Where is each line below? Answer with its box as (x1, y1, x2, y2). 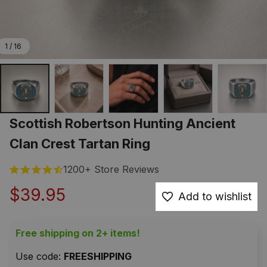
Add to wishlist (178, 190, 252, 203)
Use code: (15, 250, 64, 263)
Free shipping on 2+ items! (15, 227, 140, 240)
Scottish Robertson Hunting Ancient (10, 116, 235, 132)
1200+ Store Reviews (63, 163, 159, 176)
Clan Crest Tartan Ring (10, 136, 150, 152)
